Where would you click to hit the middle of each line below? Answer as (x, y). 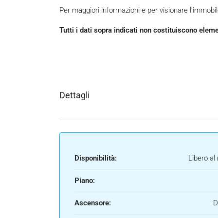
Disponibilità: (96, 158)
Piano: (85, 181)
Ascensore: (93, 203)
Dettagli (74, 95)
